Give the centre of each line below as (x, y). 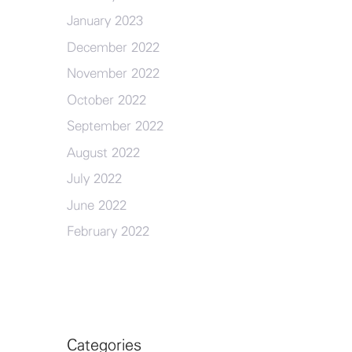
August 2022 (103, 152)
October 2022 (106, 100)
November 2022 (113, 73)
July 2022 (94, 179)
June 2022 (96, 205)
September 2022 (115, 126)
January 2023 (104, 21)
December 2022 (113, 47)
